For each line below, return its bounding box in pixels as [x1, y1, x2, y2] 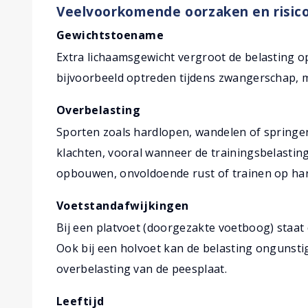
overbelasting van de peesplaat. [56, 261, 227, 277]
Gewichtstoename [56, 27, 164, 43]
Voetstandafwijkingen [56, 198, 189, 214]
